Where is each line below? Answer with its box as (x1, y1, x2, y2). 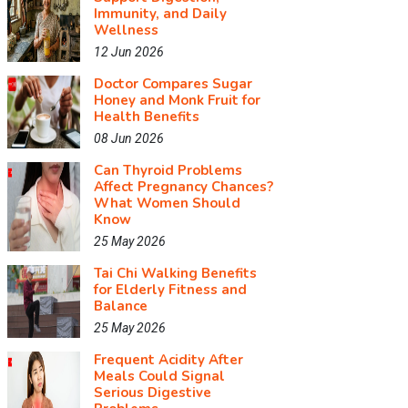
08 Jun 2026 (94, 131, 164, 146)
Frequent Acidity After (94, 351, 243, 369)
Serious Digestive (94, 383, 211, 402)
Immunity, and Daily (94, 5, 227, 23)
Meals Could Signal (94, 367, 225, 385)
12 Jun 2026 (94, 45, 164, 59)
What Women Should (94, 194, 240, 212)
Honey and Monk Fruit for (94, 91, 260, 109)
